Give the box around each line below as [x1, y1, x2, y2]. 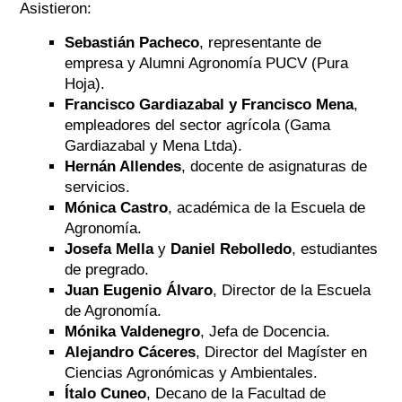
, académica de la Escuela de [167, 199, 365, 217]
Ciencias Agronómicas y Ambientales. [64, 364, 318, 382]
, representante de [198, 34, 321, 52]
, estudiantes [291, 240, 378, 258]
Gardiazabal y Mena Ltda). [64, 137, 242, 155]
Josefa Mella [64, 240, 153, 258]
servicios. [64, 179, 130, 197]
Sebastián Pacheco [64, 34, 199, 52]
